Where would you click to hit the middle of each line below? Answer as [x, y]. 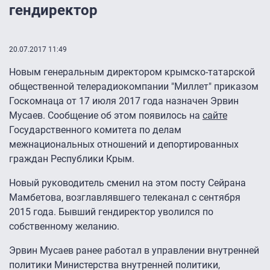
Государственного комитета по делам [95, 130]
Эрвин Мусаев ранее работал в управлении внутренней [134, 251]
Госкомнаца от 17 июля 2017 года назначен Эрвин [124, 101]
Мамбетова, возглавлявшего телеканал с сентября [125, 198]
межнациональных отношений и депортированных [124, 145]
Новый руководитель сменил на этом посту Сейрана [127, 183]
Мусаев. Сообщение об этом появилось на [106, 116]
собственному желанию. [64, 227]
